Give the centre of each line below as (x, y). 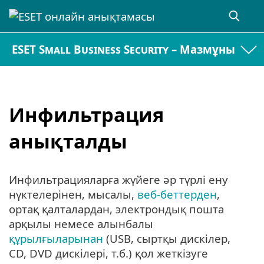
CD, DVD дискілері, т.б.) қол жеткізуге (108, 253)
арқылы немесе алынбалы (81, 224)
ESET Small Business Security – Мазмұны (124, 49)
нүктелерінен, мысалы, (73, 194)
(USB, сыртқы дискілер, (167, 239)
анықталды (68, 141)
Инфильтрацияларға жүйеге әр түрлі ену (118, 180)
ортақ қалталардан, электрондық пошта (116, 209)
